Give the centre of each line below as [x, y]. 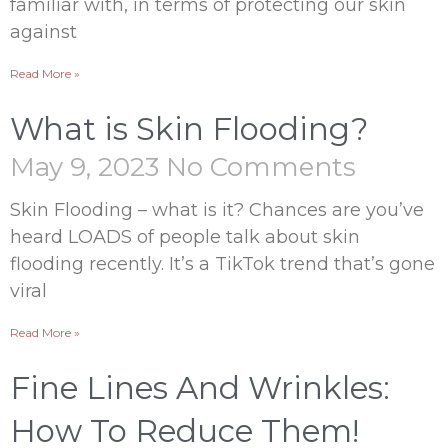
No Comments [261, 167]
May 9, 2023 [88, 167]
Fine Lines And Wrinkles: [200, 388]
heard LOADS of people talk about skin [185, 237]
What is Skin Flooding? [189, 129]
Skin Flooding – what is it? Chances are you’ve [217, 210]
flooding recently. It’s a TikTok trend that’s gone [222, 264]
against [43, 32]
